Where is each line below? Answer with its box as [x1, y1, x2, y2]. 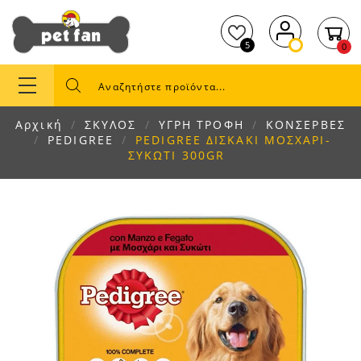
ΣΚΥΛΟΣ [84, 117, 137, 132]
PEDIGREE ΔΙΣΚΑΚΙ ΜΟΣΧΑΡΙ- [135, 132, 331, 147]
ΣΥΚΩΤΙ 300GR [127, 147, 226, 163]
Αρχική [15, 117, 63, 132]
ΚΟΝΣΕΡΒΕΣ [265, 117, 346, 132]
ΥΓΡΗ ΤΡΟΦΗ [158, 117, 244, 132]
